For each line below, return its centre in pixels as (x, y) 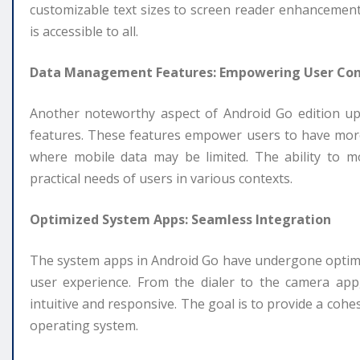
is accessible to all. (84, 31)
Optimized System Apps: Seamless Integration (180, 219)
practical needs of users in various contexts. (161, 178)
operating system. (84, 325)
